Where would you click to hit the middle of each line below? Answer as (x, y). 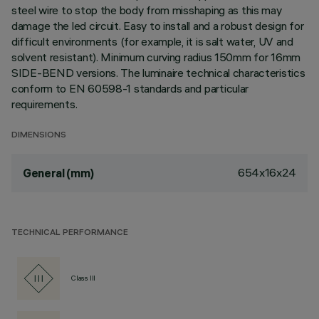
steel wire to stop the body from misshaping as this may (147, 10)
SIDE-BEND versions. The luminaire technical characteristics (158, 73)
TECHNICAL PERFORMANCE (70, 233)
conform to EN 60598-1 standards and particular (130, 88)
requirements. (45, 104)
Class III (84, 278)
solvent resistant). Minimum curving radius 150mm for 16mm (156, 57)
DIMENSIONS (39, 136)
